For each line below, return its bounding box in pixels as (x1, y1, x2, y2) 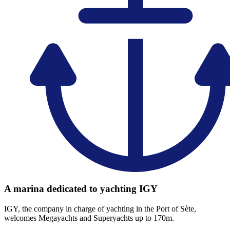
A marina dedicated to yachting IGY (4, 183, 158, 195)
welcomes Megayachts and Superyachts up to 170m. (4, 214, 174, 223)
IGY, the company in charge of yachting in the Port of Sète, (4, 204, 196, 214)
